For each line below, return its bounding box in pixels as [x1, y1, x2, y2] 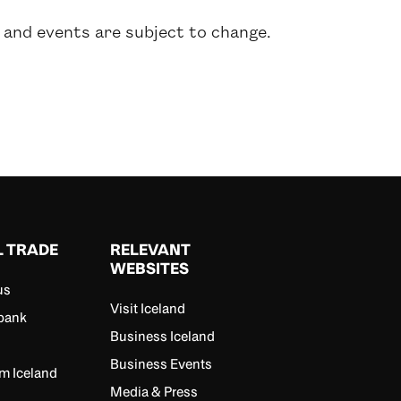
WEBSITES [110, 260, 190, 277]
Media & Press [110, 384, 199, 399]
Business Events [110, 356, 213, 371]
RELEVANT [110, 241, 192, 259]
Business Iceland [110, 328, 216, 344]
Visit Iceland [110, 301, 186, 316]
